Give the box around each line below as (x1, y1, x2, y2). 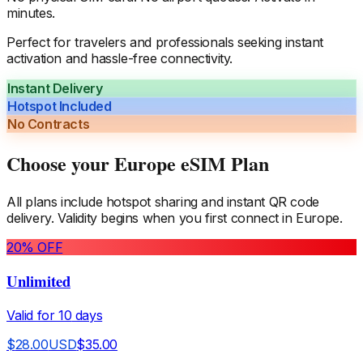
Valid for (6, 307, 58, 324)
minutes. (6, 4, 55, 21)
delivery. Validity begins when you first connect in (6, 209, 297, 226)
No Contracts (7, 115, 90, 132)
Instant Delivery (7, 79, 103, 96)
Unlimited (6, 270, 70, 293)
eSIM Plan (176, 148, 269, 177)
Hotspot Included (7, 97, 112, 114)
